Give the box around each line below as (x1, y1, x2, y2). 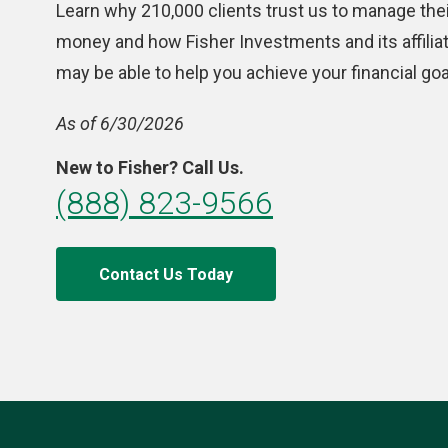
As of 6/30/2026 (56, 113, 184, 134)
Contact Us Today (99, 265, 233, 284)
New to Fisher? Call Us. (56, 157, 244, 178)
